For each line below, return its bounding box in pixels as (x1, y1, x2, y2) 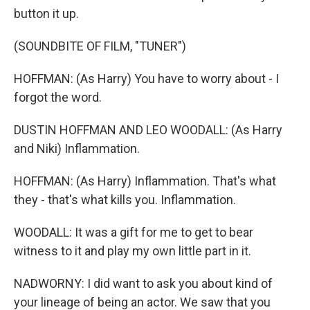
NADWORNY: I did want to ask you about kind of (14, 276, 273, 291)
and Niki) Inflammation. (14, 141, 140, 156)
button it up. (14, 6, 79, 21)
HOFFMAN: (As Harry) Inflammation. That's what (14, 174, 276, 188)
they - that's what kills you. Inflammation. (14, 192, 236, 207)
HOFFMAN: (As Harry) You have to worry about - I (14, 71, 279, 86)
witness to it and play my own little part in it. (14, 244, 251, 258)
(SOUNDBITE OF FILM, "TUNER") (14, 39, 186, 53)
